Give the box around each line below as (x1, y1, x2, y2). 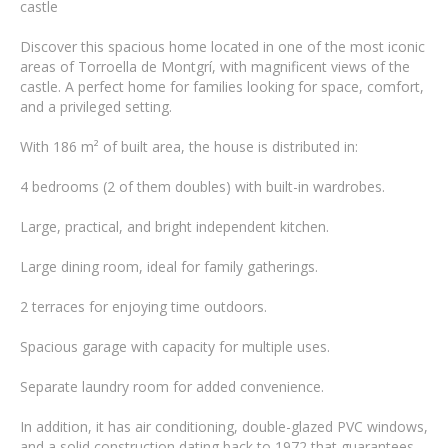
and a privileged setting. (20, 97, 172, 116)
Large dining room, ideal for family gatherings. (20, 257, 318, 276)
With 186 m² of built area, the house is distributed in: (20, 137, 358, 156)
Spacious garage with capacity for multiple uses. (20, 337, 330, 356)
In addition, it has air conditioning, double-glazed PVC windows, (20, 417, 428, 436)
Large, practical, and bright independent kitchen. (20, 217, 329, 236)
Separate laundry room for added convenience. (20, 377, 324, 396)
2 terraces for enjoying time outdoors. (20, 297, 267, 316)
